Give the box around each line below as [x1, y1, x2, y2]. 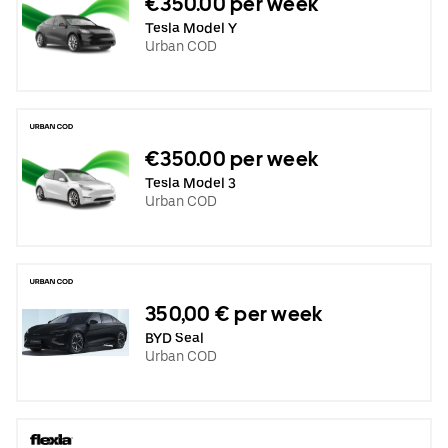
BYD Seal [145, 329, 204, 346]
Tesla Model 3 [145, 174, 236, 191]
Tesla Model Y [145, 19, 237, 36]
